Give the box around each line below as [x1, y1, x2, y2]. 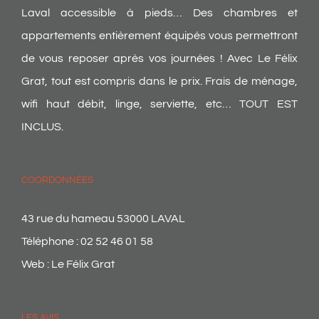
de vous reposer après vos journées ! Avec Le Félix [21, 53, 298, 65]
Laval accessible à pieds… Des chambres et [21, 7, 298, 19]
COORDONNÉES [21, 175, 93, 186]
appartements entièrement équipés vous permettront [21, 30, 298, 42]
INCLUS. [21, 121, 63, 133]
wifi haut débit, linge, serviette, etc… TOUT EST [21, 98, 298, 110]
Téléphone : [21, 236, 80, 248]
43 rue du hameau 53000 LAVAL [21, 213, 185, 225]
